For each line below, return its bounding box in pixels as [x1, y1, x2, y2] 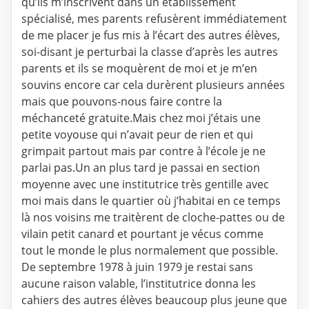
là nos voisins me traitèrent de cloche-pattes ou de [21, 210, 285, 226]
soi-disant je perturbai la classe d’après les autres [21, 44, 278, 60]
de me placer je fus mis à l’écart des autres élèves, [21, 28, 280, 43]
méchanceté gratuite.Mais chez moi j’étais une [21, 110, 261, 126]
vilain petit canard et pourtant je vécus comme [21, 226, 263, 242]
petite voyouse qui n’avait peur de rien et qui [21, 127, 253, 143]
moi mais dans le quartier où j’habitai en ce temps [21, 193, 281, 209]
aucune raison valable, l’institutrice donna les [21, 276, 256, 292]
